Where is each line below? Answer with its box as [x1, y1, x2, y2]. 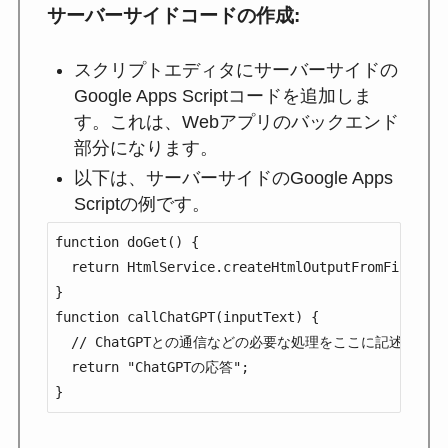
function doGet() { [54, 233, 199, 250]
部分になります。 [73, 138, 218, 158]
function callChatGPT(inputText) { [54, 308, 319, 325]
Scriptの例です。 [73, 194, 210, 215]
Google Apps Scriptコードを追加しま [73, 86, 372, 106]
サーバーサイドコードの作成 [46, 4, 294, 26]
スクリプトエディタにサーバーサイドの [73, 60, 398, 80]
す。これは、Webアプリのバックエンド [73, 112, 399, 132]
